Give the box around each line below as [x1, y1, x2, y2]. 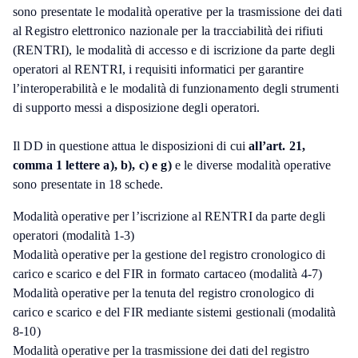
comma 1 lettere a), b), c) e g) [13, 158, 172, 172]
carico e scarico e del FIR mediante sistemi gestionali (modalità [13, 305, 336, 319]
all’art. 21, [249, 139, 306, 153]
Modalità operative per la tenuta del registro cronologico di [13, 286, 315, 300]
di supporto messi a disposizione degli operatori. [13, 101, 261, 114]
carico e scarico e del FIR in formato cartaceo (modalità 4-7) [13, 267, 323, 280]
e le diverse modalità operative [171, 158, 332, 172]
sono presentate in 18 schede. [13, 177, 170, 191]
